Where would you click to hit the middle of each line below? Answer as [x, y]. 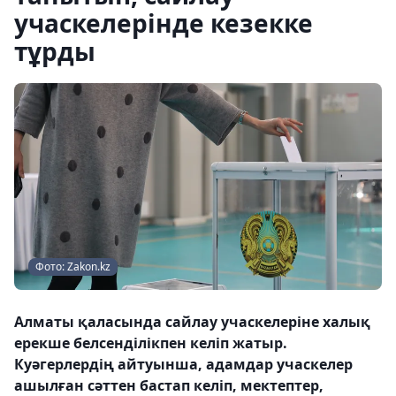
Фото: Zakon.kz [73, 267]
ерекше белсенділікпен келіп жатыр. [151, 343]
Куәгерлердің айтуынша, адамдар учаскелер [183, 364]
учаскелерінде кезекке [164, 23]
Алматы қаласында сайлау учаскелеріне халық [192, 322]
